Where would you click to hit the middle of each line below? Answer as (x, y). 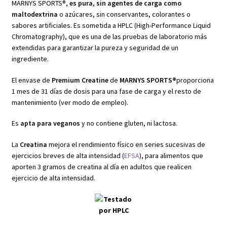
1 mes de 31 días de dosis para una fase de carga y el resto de (106, 91)
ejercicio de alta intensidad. (53, 178)
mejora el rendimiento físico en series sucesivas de (126, 145)
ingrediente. (30, 59)
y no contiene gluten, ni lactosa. (129, 123)
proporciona (195, 80)
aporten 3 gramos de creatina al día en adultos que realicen (101, 167)
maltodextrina (34, 14)
